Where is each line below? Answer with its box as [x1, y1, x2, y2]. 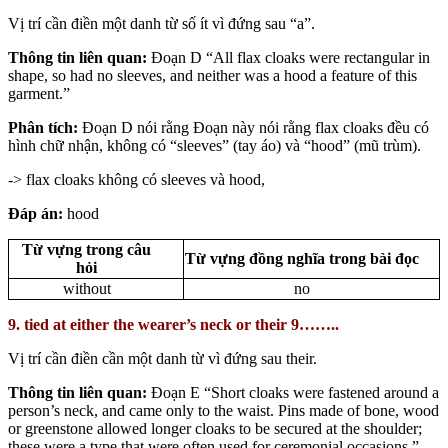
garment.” [8, 84, 70, 102]
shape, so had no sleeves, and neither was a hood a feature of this [8, 66, 417, 84]
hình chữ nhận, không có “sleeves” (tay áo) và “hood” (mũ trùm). [8, 136, 421, 154]
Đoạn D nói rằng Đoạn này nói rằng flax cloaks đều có [82, 118, 429, 136]
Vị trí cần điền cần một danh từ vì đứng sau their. [8, 349, 317, 367]
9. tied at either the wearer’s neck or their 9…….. [8, 315, 339, 333]
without [62, 279, 111, 297]
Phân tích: [8, 118, 82, 136]
